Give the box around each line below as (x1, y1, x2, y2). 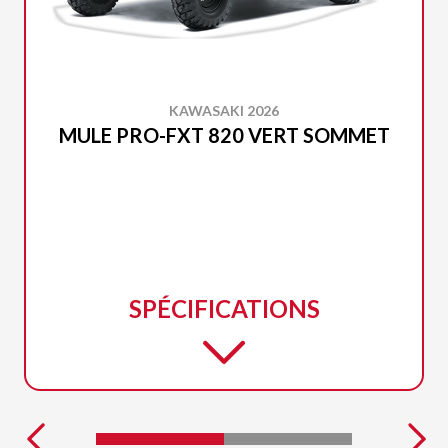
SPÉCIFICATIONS (128, 293, 320, 323)
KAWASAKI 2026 (169, 101, 279, 119)
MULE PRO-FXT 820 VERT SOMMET (58, 122, 390, 147)
